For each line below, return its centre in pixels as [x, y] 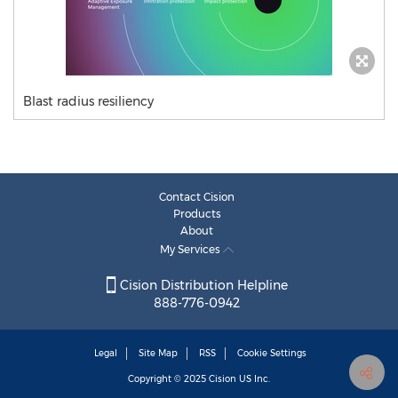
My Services [191, 249]
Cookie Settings [272, 354]
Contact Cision [197, 197]
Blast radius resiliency [88, 101]
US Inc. [253, 379]
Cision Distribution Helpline [202, 286]
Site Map [158, 354]
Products [197, 214]
